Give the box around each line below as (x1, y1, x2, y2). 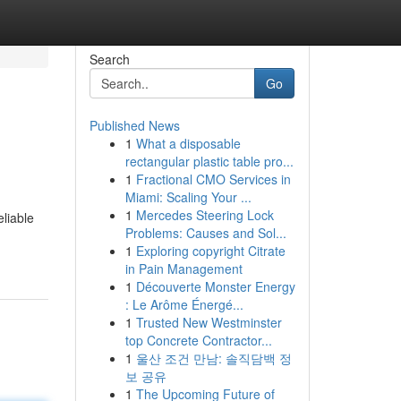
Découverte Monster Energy (135, 277, 295, 295)
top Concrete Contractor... (124, 331, 272, 349)
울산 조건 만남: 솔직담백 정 (135, 349, 292, 367)
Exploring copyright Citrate (135, 242, 286, 260)
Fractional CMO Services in (135, 170, 291, 188)
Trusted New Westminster (135, 313, 282, 331)
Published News (89, 116, 180, 134)
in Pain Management (124, 260, 243, 277)
